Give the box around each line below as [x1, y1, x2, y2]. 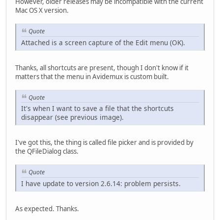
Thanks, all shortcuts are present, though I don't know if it [15, 63, 189, 72]
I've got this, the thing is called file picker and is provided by [15, 138, 193, 147]
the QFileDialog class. [15, 147, 79, 156]
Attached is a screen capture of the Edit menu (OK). [21, 37, 185, 47]
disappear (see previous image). [21, 112, 124, 122]
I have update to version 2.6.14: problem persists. [21, 178, 181, 188]
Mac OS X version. [15, 5, 69, 15]
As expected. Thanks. [15, 204, 79, 213]
